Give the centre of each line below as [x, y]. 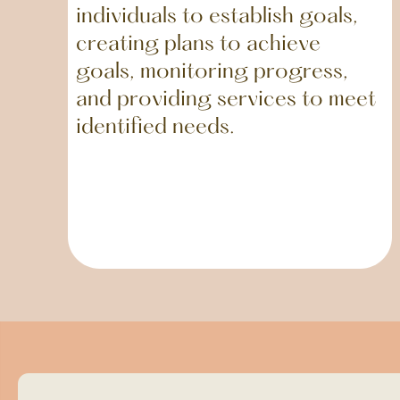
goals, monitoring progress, [212, 72]
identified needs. [155, 127]
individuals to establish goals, [217, 17]
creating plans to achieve [198, 44]
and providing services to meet [225, 100]
